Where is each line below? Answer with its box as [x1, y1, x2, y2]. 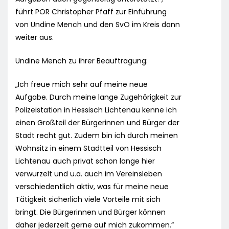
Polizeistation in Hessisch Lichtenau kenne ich [15, 105, 177, 116]
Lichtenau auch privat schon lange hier [15, 156, 155, 167]
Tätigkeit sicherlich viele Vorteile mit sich [15, 194, 161, 205]
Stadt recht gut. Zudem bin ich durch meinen [15, 130, 178, 141]
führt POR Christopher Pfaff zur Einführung [15, 7, 167, 17]
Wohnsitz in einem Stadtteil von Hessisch [15, 143, 162, 154]
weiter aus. [15, 32, 54, 43]
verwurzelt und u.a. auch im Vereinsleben [15, 169, 162, 179]
